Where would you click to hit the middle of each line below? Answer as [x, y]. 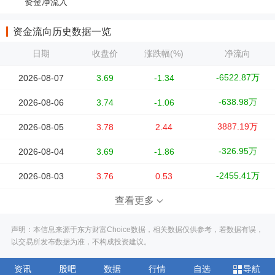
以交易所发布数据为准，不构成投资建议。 [81, 242]
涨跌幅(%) [164, 53]
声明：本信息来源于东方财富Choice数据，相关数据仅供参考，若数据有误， [137, 229]
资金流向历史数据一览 [62, 31]
